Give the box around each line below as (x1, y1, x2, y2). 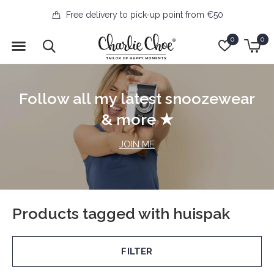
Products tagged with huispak (12, 204, 230, 223)
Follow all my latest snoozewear (19, 89, 255, 108)
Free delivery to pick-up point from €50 (63, 10, 223, 20)
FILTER (121, 246, 153, 257)
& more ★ (101, 109, 173, 128)
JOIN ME (119, 138, 155, 150)
